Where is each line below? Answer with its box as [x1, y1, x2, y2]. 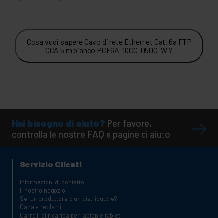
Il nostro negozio [20, 186, 65, 195]
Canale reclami [20, 203, 61, 211]
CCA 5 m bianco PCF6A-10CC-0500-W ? [45, 45, 173, 55]
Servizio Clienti [20, 159, 82, 170]
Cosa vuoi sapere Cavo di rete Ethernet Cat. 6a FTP [26, 37, 192, 47]
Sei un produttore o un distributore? [20, 195, 117, 203]
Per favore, [107, 117, 152, 129]
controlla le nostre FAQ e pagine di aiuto [12, 128, 170, 140]
